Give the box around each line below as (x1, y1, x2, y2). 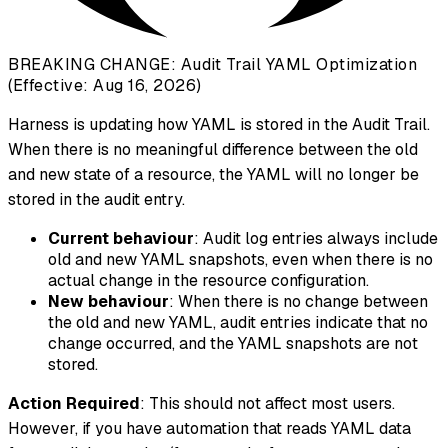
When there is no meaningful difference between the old (8, 139, 418, 161)
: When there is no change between (169, 291, 428, 313)
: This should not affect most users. (140, 393, 395, 415)
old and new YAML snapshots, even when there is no (48, 249, 433, 271)
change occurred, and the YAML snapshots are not (48, 333, 418, 355)
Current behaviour (48, 228, 194, 250)
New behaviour (48, 291, 169, 313)
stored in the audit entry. (8, 189, 185, 211)
